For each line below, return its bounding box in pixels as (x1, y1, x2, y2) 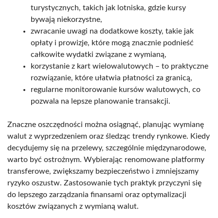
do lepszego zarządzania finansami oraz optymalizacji (7, 190, 186, 199)
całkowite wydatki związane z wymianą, (31, 50, 166, 58)
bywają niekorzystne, (31, 15, 102, 23)
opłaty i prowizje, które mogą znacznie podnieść (31, 38, 194, 47)
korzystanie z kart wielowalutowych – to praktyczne (31, 62, 208, 70)
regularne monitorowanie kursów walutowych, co (31, 85, 200, 93)
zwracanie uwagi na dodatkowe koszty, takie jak (31, 27, 194, 35)
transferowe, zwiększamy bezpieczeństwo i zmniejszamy (7, 167, 199, 175)
